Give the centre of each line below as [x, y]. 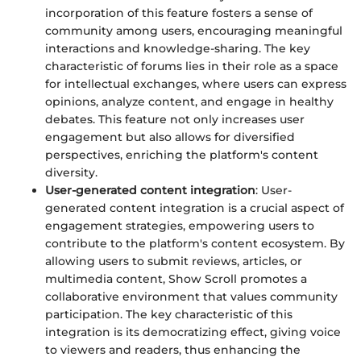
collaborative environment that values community [191, 297]
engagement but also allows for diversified [170, 137]
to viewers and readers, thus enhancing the [173, 350]
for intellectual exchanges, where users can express [196, 84]
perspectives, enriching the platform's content [182, 155]
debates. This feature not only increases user [175, 120]
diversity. [71, 173]
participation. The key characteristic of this [169, 315]
